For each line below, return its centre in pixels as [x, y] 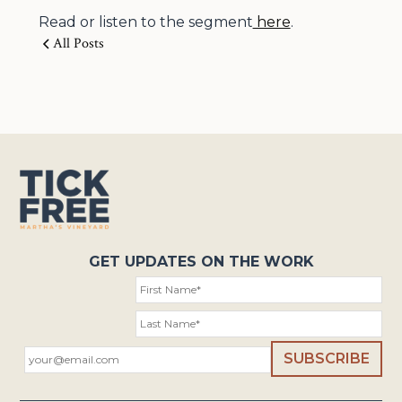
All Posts [78, 43]
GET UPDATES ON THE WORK [201, 261]
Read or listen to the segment [145, 22]
